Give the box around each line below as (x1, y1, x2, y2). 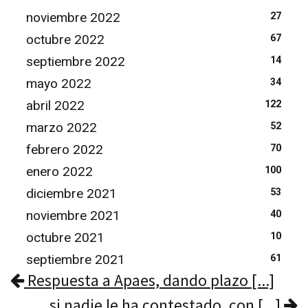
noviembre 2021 (26, 208, 120, 223)
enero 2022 (26, 164, 93, 179)
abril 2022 (26, 98, 85, 113)
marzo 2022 (26, 120, 97, 135)
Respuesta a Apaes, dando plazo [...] (24, 270, 274, 290)
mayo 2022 (26, 76, 91, 91)
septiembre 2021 (26, 252, 125, 267)
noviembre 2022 (26, 10, 120, 25)
